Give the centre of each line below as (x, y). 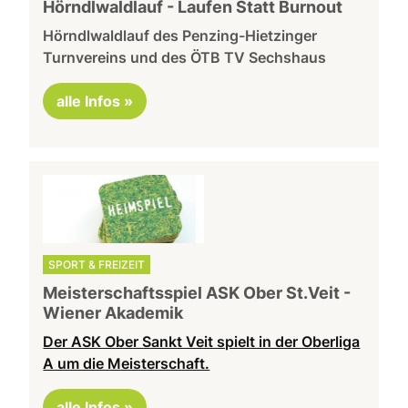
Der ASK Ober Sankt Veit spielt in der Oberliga (202, 341)
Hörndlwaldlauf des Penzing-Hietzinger (180, 36)
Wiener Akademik (113, 312)
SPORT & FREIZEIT (97, 264)
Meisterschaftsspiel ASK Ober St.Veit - (197, 292)
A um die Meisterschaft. (127, 363)
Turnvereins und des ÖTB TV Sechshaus (185, 58)
